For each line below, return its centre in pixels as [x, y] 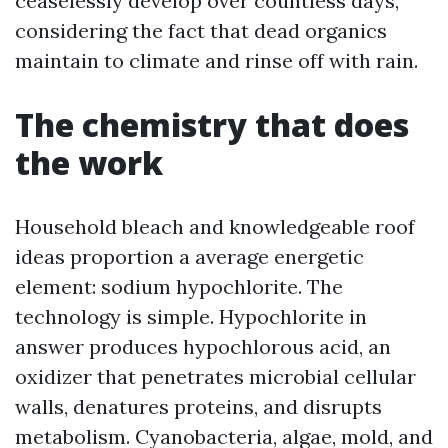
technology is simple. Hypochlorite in [191, 316]
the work [89, 162]
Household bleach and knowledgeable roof [215, 226]
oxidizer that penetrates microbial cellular [215, 376]
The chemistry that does [212, 124]
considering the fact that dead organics [201, 30]
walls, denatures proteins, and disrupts [198, 406]
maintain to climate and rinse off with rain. [216, 60]
